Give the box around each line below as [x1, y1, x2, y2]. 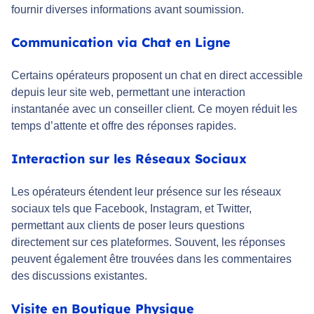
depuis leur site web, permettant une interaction [11, 86, 245, 99]
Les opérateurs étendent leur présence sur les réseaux [11, 186, 281, 198]
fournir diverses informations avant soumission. [11, 4, 244, 16]
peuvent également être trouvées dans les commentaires [11, 253, 292, 266]
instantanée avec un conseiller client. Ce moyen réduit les [11, 103, 297, 116]
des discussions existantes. [11, 270, 147, 282]
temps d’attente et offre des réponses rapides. [11, 120, 236, 132]
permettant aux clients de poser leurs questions [11, 219, 245, 232]
